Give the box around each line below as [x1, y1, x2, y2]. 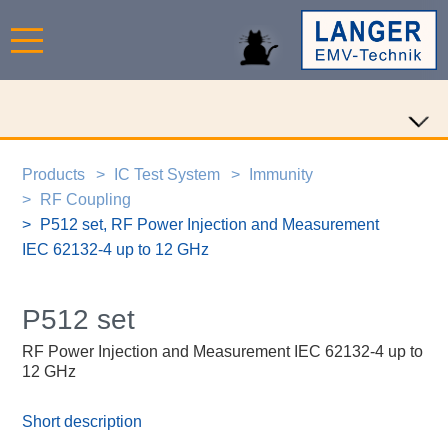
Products [21, 165, 85, 183]
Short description [22, 413, 143, 431]
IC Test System [114, 165, 221, 183]
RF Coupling [40, 190, 132, 208]
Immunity [249, 165, 314, 183]
